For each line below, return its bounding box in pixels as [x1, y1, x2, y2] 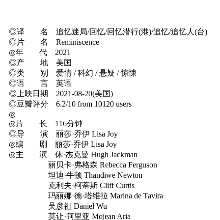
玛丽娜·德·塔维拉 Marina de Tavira [9, 191, 163, 200]
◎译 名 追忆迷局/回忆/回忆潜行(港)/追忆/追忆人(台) [9, 27, 207, 36]
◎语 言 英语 [9, 79, 72, 87]
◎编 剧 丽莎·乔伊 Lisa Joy [9, 139, 117, 148]
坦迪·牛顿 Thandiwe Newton [9, 170, 142, 179]
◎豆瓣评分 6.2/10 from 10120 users [9, 99, 132, 108]
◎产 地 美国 [9, 58, 72, 67]
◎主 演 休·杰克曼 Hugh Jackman [9, 150, 137, 159]
